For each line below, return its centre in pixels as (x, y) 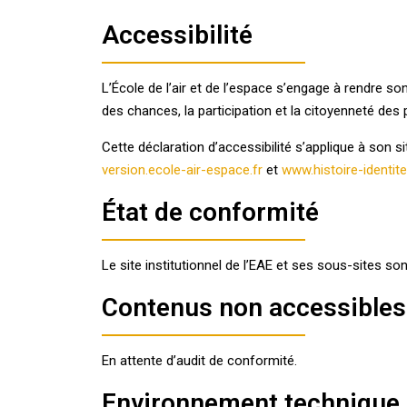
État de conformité (210, 212)
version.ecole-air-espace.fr (184, 170)
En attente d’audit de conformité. (199, 361)
